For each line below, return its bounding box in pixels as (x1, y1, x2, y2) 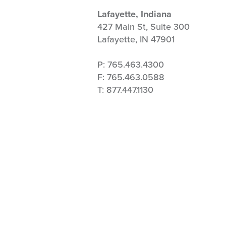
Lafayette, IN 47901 (97, 34, 175, 45)
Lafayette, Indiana (97, 9, 172, 20)
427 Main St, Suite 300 (97, 21, 190, 32)
